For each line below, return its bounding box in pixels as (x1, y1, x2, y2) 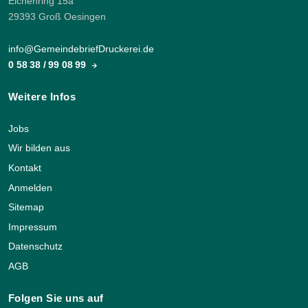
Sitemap (8, 202, 44, 213)
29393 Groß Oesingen (8, 11, 106, 22)
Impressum (8, 221, 57, 232)
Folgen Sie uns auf (8, 291, 104, 304)
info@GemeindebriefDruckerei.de (8, 43, 154, 54)
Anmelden (8, 182, 52, 193)
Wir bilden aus (8, 143, 70, 154)
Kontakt (8, 162, 41, 173)
